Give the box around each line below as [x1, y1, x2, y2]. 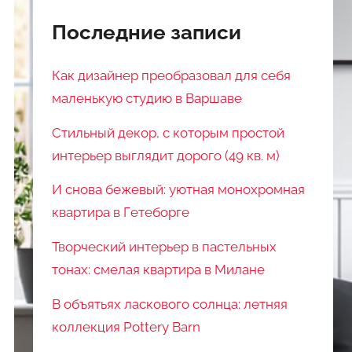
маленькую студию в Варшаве [52, 90, 243, 106]
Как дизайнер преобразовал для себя [52, 67, 291, 83]
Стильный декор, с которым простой [52, 124, 285, 141]
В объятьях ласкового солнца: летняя [52, 296, 288, 313]
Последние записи [52, 20, 242, 44]
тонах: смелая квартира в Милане [52, 262, 266, 278]
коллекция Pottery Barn [52, 319, 201, 335]
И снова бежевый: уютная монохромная [52, 181, 306, 198]
